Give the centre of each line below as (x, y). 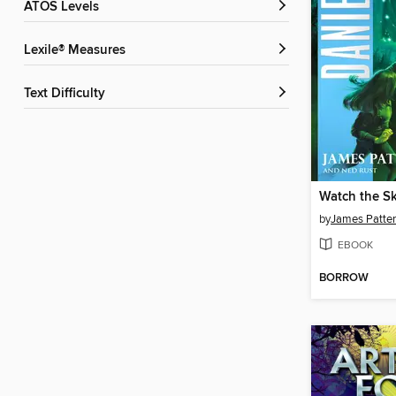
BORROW (344, 278)
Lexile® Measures (78, 51)
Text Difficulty (68, 94)
